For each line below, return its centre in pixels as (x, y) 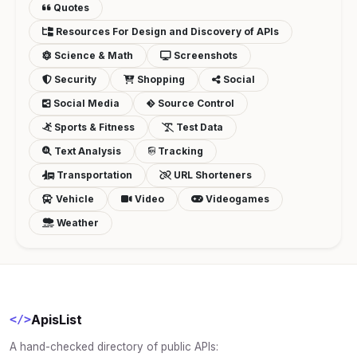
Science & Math (92, 55)
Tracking (179, 151)
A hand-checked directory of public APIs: (114, 346)
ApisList (57, 319)
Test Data (198, 127)
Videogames (236, 198)
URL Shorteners (212, 175)
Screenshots (204, 55)
